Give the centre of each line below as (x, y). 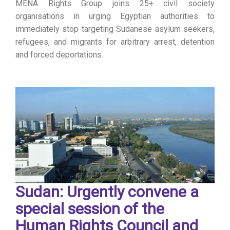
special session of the (90, 208)
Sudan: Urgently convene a (107, 191)
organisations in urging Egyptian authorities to (115, 16)
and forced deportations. (59, 54)
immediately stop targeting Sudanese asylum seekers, (115, 29)
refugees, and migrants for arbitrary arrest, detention (115, 42)
